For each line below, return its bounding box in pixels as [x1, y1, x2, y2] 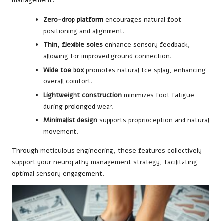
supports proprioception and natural [97, 115, 209, 125]
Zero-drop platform [43, 15, 103, 25]
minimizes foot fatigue [122, 90, 194, 100]
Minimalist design [43, 115, 97, 125]
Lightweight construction [43, 90, 122, 100]
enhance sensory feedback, [103, 40, 190, 50]
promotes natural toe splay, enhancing [84, 65, 206, 75]
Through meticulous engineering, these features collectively [12, 146, 202, 156]
